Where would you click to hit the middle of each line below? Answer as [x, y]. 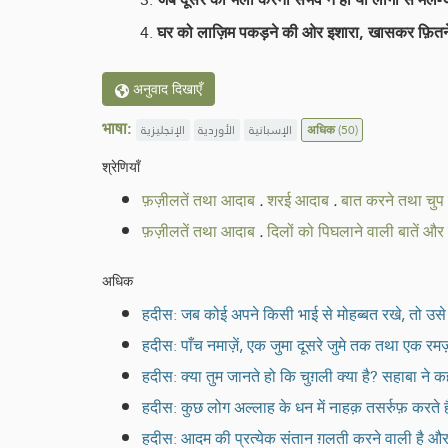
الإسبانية [270, 129]
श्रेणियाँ [121, 166]
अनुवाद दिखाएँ [165, 88]
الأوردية [217, 129]
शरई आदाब [298, 200]
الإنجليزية [162, 129]
